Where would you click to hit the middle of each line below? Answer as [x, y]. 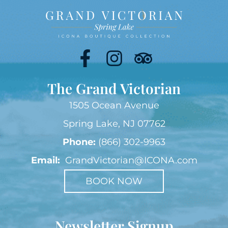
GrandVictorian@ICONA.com [131, 160]
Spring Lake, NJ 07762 [114, 123]
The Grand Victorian [114, 88]
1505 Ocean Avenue [114, 105]
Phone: [79, 142]
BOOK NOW [114, 181]
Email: [47, 160]
